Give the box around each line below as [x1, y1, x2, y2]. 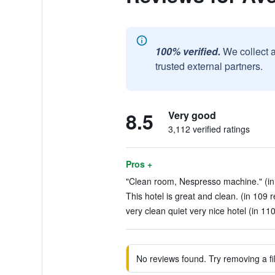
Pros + [125, 158, 152, 170]
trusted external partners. [155, 59, 263, 73]
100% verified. [155, 44, 220, 58]
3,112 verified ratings [168, 123, 250, 135]
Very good [168, 108, 216, 122]
